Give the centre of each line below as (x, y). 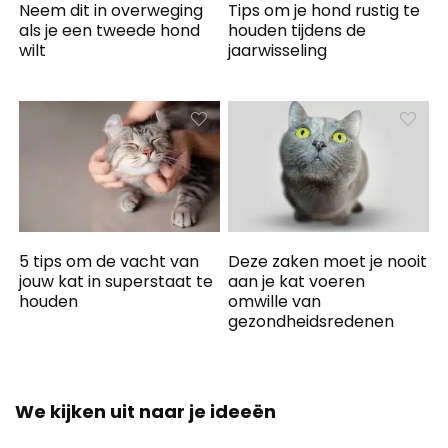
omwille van (275, 302)
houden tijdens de (297, 30)
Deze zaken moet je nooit (328, 262)
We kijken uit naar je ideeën (145, 412)
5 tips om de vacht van (109, 262)
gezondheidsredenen (311, 322)
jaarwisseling (278, 50)
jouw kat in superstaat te (116, 282)
